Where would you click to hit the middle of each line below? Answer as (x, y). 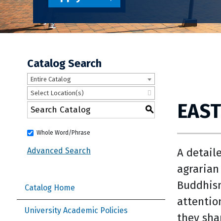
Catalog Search (64, 64)
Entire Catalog (50, 79)
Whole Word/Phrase (63, 133)
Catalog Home (50, 188)
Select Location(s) (57, 93)
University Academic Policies (76, 211)
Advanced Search (59, 151)
